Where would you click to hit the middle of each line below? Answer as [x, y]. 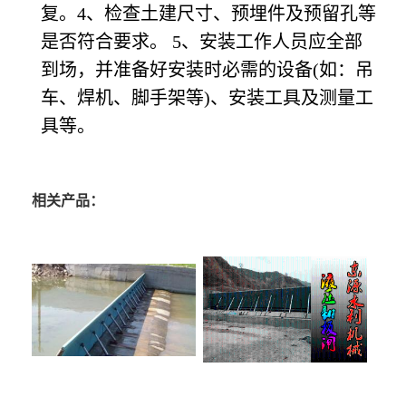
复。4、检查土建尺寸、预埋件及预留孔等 [208, 14]
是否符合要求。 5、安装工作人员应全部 [202, 42]
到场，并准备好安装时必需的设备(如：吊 [207, 70]
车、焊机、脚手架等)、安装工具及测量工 [207, 98]
